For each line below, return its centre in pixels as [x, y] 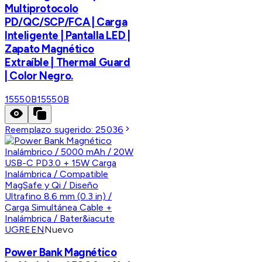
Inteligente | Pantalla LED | [68, 35]
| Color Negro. [39, 75]
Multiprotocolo [42, 8]
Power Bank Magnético [61, 253]
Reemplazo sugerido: [50, 129]
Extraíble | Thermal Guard [68, 62]
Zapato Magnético [50, 49]
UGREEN [25, 229]
